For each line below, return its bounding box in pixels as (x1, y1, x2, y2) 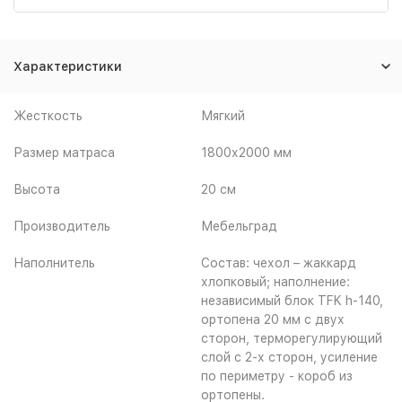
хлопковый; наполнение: (201, 274, 350, 289)
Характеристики (13, 58, 122, 74)
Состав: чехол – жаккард (201, 255, 356, 270)
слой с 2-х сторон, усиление (201, 349, 378, 364)
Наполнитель (13, 255, 95, 270)
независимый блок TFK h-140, (201, 293, 383, 308)
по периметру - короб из (201, 368, 353, 383)
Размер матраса (13, 144, 115, 160)
